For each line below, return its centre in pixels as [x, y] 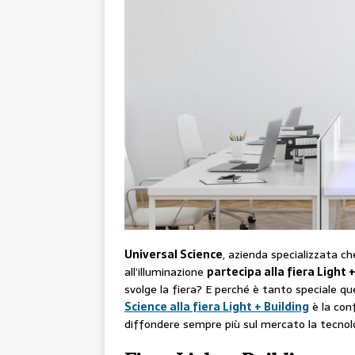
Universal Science [174, 255]
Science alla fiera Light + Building [217, 307]
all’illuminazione [166, 272]
